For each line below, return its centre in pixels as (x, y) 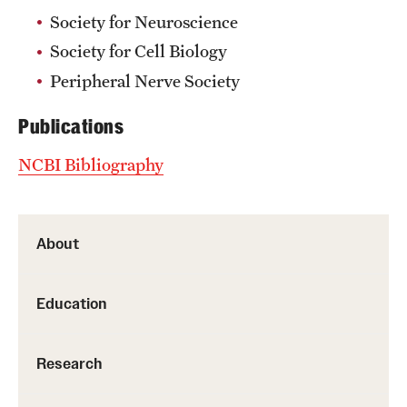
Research (69, 363)
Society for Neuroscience (144, 21)
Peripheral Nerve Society (145, 80)
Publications (71, 126)
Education (72, 303)
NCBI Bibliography (91, 164)
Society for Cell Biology (139, 51)
